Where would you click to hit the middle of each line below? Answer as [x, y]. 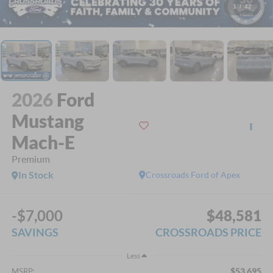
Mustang [48, 120]
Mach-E [43, 142]
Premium [30, 158]
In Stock [36, 174]
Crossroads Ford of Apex [193, 174]
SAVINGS [35, 232]
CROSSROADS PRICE [209, 232]
